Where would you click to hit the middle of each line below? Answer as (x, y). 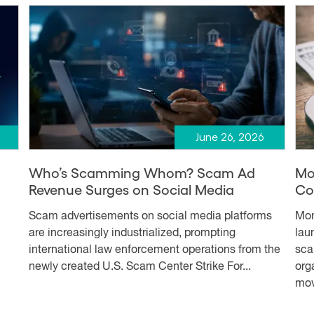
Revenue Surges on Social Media (131, 189)
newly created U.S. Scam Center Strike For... (139, 267)
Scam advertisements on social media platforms (150, 216)
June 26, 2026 (229, 137)
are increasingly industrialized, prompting (132, 233)
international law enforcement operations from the (154, 250)
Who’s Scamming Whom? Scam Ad (142, 172)
